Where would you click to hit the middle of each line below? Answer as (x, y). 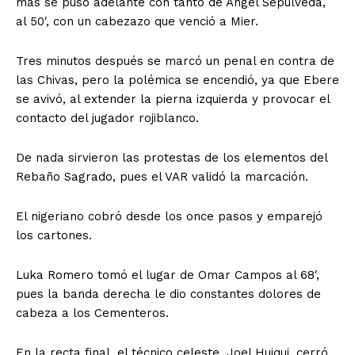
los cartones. (54, 236)
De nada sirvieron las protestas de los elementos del (172, 158)
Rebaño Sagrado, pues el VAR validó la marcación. (162, 177)
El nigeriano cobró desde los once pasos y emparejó (169, 217)
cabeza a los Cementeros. (92, 313)
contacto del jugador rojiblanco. (107, 118)
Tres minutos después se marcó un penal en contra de (175, 61)
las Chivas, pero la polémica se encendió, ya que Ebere (177, 80)
